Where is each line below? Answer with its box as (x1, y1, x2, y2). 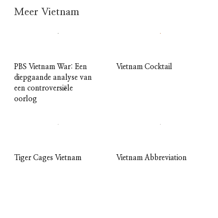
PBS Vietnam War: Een (14, 63, 87, 71)
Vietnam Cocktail (116, 63, 172, 71)
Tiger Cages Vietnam (14, 154, 81, 162)
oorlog (14, 95, 37, 103)
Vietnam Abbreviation (116, 154, 187, 162)
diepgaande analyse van (14, 74, 92, 82)
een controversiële (14, 85, 73, 92)
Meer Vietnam (14, 7, 79, 18)
